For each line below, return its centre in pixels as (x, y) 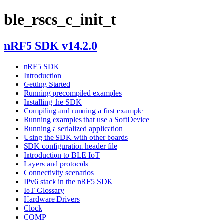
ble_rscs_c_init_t (60, 19)
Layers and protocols (56, 164)
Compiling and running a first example (83, 110)
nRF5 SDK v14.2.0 (51, 45)
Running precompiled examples (73, 93)
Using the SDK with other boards (76, 137)
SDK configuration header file (70, 146)
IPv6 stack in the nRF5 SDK (68, 181)
